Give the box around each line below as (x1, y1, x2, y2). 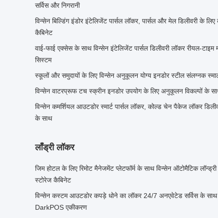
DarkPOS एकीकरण (35, 203, 87, 211)
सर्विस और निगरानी (35, 1, 80, 9)
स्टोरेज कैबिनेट (35, 176, 71, 184)
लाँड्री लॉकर (35, 143, 74, 152)
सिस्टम (35, 56, 52, 64)
